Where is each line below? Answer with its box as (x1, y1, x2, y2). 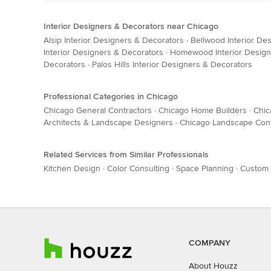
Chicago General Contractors (44, 105, 152, 116)
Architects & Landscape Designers (44, 117, 173, 128)
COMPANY (189, 238, 230, 248)
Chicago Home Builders (158, 105, 247, 116)
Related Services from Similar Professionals (44, 149, 209, 160)
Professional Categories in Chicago (44, 91, 178, 102)
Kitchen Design (44, 163, 100, 174)
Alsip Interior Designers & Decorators (44, 35, 184, 45)
